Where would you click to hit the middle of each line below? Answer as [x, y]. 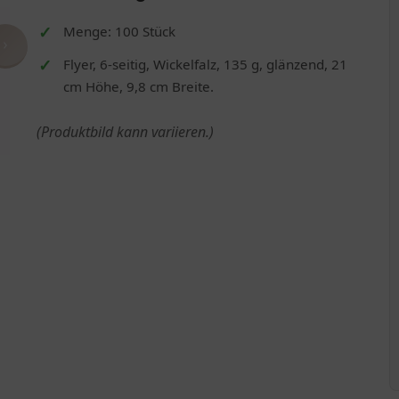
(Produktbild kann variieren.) [125, 131]
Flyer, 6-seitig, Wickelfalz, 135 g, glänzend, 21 [205, 64]
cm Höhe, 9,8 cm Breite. [138, 86]
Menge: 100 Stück [119, 31]
